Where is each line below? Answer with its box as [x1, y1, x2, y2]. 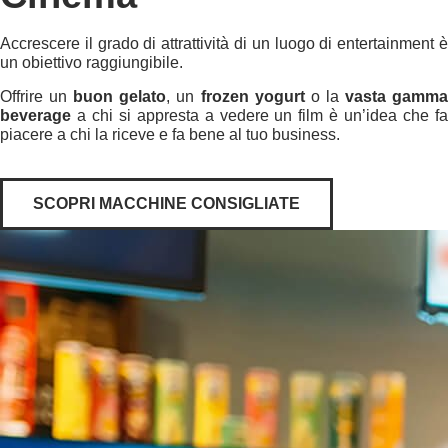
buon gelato [73, 87, 167, 105]
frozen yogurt [194, 87, 305, 105]
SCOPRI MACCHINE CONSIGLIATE [33, 195, 300, 213]
